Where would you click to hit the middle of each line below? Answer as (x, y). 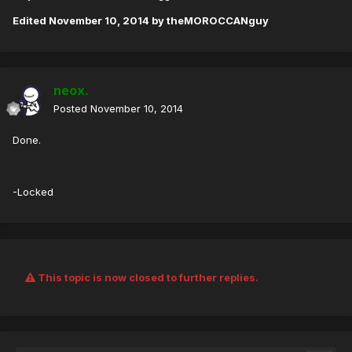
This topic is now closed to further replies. (147, 278)
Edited (31, 21)
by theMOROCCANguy (209, 21)
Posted (72, 109)
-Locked (33, 192)
